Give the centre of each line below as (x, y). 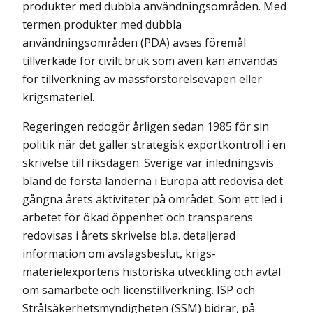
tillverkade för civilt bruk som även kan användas (150, 61)
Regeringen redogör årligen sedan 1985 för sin (146, 126)
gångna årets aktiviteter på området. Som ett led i (152, 199)
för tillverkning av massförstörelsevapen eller (142, 79)
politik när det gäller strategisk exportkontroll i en (154, 145)
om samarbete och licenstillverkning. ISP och (139, 290)
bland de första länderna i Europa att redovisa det (153, 181)
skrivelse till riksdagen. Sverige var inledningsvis (148, 163)
